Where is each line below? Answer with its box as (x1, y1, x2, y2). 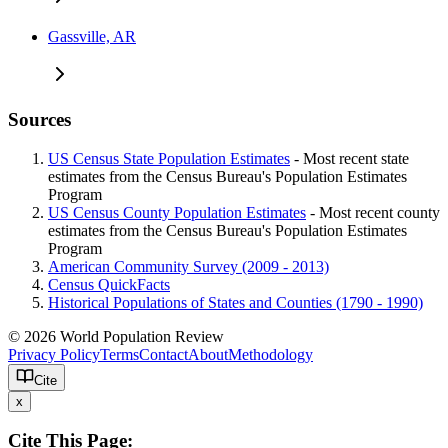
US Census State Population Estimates (48, 149, 290, 167)
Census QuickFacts (48, 275, 170, 293)
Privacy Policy (8, 345, 100, 363)
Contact (139, 345, 188, 363)
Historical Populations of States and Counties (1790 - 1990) (48, 293, 423, 311)
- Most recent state (290, 149, 409, 167)
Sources (8, 108, 71, 130)
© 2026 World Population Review (8, 327, 232, 345)
